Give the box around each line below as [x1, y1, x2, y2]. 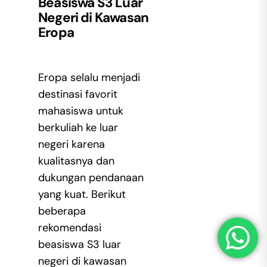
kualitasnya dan [38, 153, 114, 168]
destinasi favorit [38, 86, 117, 101]
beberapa [38, 203, 86, 218]
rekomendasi [38, 220, 101, 235]
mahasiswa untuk [38, 103, 123, 118]
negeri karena [38, 136, 105, 151]
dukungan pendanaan [38, 170, 144, 185]
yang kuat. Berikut [38, 187, 126, 201]
